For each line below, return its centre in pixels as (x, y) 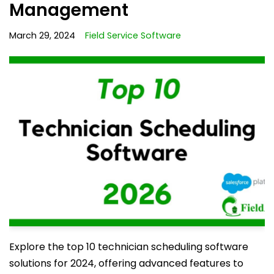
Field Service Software (133, 35)
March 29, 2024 (42, 35)
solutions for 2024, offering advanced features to (126, 264)
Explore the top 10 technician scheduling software (129, 247)
